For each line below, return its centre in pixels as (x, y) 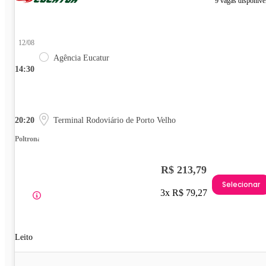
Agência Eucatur (81, 58)
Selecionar (241, 185)
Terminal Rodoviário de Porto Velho (115, 120)
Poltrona (28, 139)
